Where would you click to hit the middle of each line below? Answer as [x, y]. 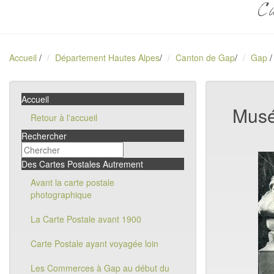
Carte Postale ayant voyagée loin [94, 243]
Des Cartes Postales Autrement [82, 164]
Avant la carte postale [72, 182]
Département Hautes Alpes [107, 57]
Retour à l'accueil [64, 117]
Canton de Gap [205, 57]
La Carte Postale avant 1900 [86, 219]
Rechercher [44, 136]
